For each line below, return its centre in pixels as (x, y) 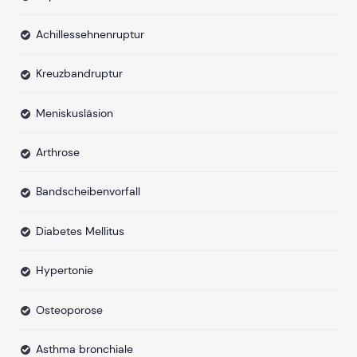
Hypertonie (65, 271)
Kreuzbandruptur (79, 74)
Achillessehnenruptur (90, 34)
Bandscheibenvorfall (88, 192)
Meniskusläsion (75, 113)
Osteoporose (69, 310)
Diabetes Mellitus (80, 231)
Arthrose (58, 152)
